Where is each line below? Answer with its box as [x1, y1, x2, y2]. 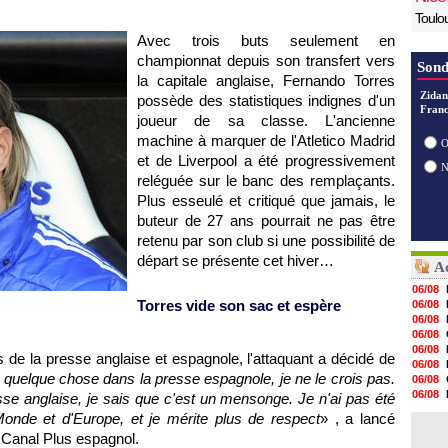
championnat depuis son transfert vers [137, 52, 395, 69]
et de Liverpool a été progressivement [137, 152, 395, 169]
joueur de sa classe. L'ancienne [137, 112, 395, 129]
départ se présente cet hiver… [137, 252, 334, 269]
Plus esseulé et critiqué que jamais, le [137, 192, 395, 209]
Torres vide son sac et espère [137, 297, 341, 314]
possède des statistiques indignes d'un [137, 92, 395, 109]
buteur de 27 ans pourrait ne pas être [137, 212, 395, 229]
